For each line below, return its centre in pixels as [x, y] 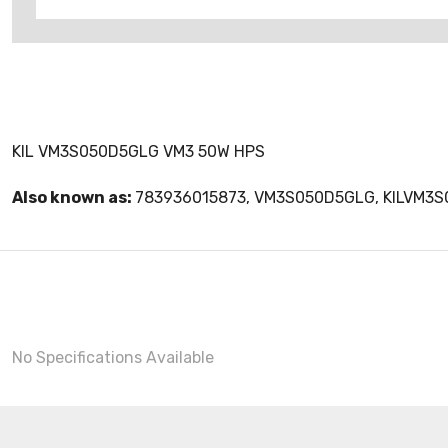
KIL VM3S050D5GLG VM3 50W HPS [138, 151]
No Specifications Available [113, 357]
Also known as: [73, 197]
